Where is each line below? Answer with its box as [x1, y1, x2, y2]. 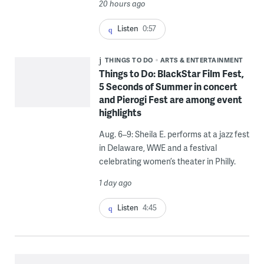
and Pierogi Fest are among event [98, 92, 242, 106]
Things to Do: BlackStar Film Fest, [98, 66, 244, 80]
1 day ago [98, 177, 132, 188]
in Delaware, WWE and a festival [98, 141, 217, 153]
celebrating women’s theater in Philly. [98, 155, 236, 167]
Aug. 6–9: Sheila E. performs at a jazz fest [98, 128, 249, 140]
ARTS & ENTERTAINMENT [160, 55, 243, 64]
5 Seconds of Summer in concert [98, 79, 237, 93]
